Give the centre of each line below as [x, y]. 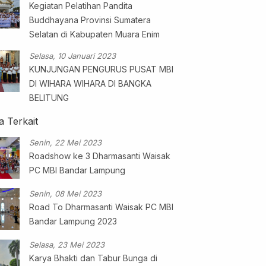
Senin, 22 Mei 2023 [65, 142]
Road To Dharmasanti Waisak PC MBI [101, 207]
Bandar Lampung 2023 [73, 221]
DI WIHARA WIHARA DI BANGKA [90, 83]
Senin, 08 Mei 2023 [65, 193]
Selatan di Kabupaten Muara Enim [94, 34]
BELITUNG [49, 97]
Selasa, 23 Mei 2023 [66, 244]
